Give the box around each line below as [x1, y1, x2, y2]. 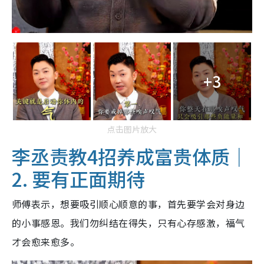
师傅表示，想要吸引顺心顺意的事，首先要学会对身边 [12, 196, 245, 211]
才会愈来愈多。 [12, 234, 80, 249]
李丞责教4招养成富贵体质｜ [12, 142, 249, 170]
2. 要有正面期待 [12, 164, 145, 192]
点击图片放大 [107, 123, 157, 135]
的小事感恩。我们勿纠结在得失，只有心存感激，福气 [12, 215, 245, 230]
